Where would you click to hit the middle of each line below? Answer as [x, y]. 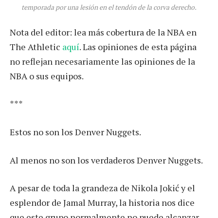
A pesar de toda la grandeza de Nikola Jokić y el [102, 188]
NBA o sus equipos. [47, 76]
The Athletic [36, 46]
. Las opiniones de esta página [138, 46]
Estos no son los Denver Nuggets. [75, 132]
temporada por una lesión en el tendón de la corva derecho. [109, 8]
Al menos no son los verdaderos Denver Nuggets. [106, 160]
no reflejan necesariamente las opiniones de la [102, 61]
